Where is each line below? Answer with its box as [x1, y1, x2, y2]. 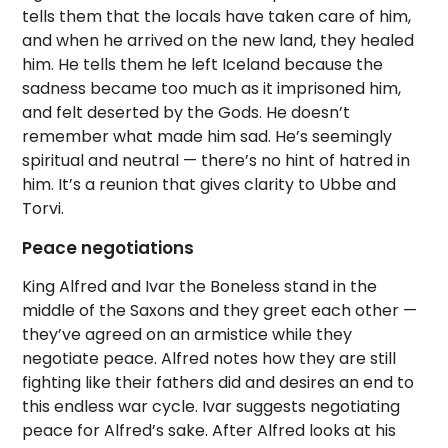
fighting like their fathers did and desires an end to [22, 371, 415, 394]
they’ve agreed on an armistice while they [22, 323, 353, 346]
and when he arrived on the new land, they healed [22, 29, 415, 52]
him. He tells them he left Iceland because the [22, 53, 384, 76]
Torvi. [22, 197, 65, 220]
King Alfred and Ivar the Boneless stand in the [22, 275, 378, 298]
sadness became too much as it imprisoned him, [22, 77, 402, 100]
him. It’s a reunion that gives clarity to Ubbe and [22, 173, 397, 196]
